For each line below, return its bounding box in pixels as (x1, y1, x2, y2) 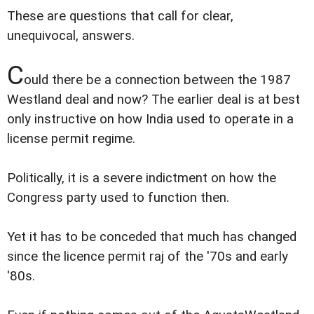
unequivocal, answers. (7, 27, 135, 43)
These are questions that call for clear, (7, 8, 233, 24)
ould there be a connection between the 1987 (24, 71, 291, 88)
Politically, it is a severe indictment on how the (7, 170, 276, 186)
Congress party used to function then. (7, 189, 229, 205)
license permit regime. (7, 130, 135, 146)
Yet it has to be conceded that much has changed (7, 228, 296, 245)
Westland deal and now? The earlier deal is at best (7, 91, 300, 107)
